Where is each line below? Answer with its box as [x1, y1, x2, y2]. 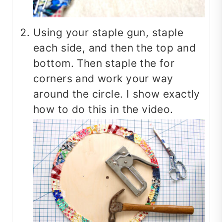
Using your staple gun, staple [33, 26, 184, 39]
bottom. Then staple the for [33, 57, 175, 70]
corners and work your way [33, 72, 173, 85]
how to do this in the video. [33, 103, 173, 116]
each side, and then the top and [33, 42, 196, 55]
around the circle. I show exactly [33, 88, 200, 101]
